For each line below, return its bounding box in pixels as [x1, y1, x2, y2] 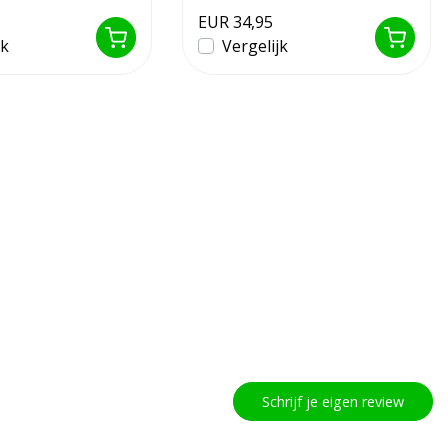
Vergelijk [222, 35, 288, 58]
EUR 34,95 [198, 11, 273, 34]
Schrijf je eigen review [262, 392, 404, 412]
